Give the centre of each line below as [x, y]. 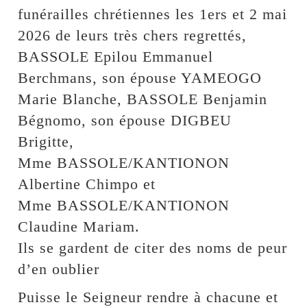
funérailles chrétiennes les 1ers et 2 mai [153, 14]
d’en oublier [59, 269]
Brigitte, [46, 142]
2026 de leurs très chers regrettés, [133, 36]
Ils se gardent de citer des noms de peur [153, 248]
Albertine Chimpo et [87, 184]
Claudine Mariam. [79, 227]
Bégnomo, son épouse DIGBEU [125, 121]
